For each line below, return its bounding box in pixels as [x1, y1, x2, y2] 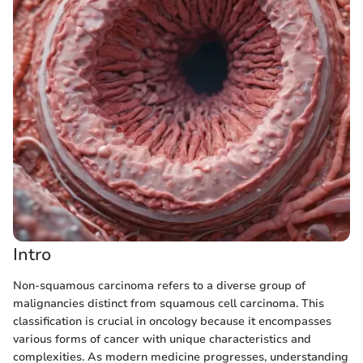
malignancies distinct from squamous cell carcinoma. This [13, 295, 324, 311]
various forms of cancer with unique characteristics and [13, 331, 311, 347]
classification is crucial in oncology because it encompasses [13, 313, 331, 329]
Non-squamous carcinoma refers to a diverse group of [13, 277, 305, 293]
